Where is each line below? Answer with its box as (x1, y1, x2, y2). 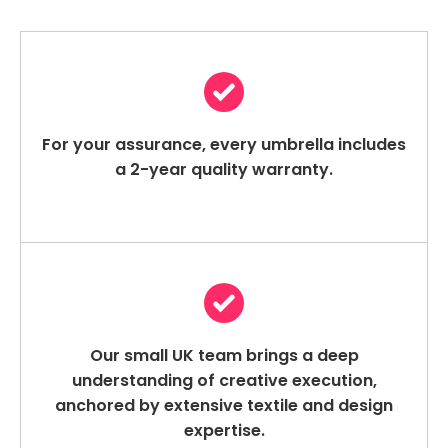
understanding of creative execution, (71, 369, 377, 393)
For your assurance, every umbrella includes (42, 133, 406, 157)
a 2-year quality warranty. (115, 158, 333, 182)
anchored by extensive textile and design (55, 394, 393, 418)
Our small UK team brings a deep (89, 344, 359, 368)
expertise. (183, 419, 265, 443)
